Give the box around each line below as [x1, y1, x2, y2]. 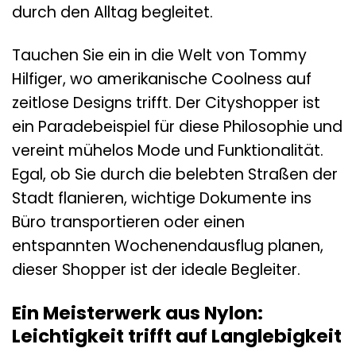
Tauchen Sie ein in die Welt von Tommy [12, 44, 307, 67]
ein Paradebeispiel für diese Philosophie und [12, 116, 342, 138]
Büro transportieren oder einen [12, 211, 245, 234]
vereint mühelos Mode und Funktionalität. [12, 140, 323, 162]
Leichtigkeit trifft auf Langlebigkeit [12, 323, 342, 350]
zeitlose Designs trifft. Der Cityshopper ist [12, 92, 320, 114]
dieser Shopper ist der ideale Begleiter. [12, 259, 300, 281]
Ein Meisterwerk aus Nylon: [12, 300, 263, 327]
